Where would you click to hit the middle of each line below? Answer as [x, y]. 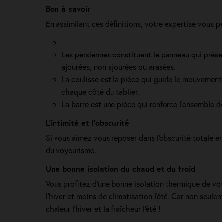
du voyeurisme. [71, 150]
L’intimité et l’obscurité [87, 123]
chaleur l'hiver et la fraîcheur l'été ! [103, 208]
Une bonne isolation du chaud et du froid [120, 169]
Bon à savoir [68, 9]
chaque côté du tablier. [100, 91]
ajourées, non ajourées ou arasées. [119, 67]
